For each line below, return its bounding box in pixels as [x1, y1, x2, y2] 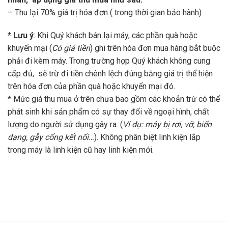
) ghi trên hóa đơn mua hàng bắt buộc [90, 43, 220, 53]
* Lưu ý [8, 31, 34, 41]
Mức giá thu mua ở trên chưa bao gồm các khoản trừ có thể [11, 94, 220, 104]
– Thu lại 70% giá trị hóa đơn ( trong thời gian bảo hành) [8, 7, 202, 17]
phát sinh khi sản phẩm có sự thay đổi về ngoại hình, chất [8, 107, 209, 117]
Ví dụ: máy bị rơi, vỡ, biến [123, 120, 212, 130]
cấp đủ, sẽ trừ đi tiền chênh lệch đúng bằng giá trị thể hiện [8, 69, 213, 79]
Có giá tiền [52, 43, 90, 53]
